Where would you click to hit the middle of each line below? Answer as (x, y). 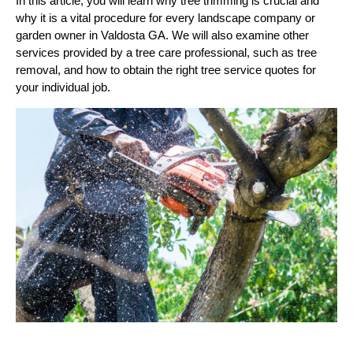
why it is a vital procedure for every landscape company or (165, 18)
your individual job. (63, 87)
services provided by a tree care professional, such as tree (166, 52)
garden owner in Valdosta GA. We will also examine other (162, 35)
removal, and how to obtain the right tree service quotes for (166, 70)
